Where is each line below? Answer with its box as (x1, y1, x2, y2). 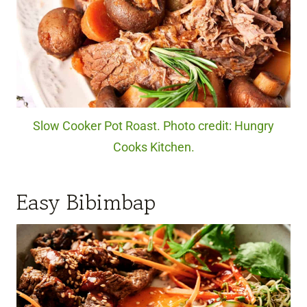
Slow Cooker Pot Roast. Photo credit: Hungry (33, 119, 274, 133)
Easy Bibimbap (16, 186, 156, 218)
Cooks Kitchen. (112, 140, 195, 154)
